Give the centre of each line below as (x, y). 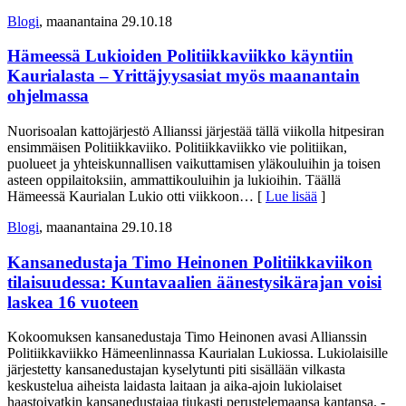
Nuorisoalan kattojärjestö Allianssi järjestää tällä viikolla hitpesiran (196, 131)
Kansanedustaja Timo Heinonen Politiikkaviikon (190, 262)
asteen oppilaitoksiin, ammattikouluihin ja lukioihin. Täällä (174, 180)
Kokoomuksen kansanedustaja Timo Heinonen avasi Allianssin (187, 337)
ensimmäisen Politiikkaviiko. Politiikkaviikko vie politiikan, (177, 147)
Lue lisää (291, 196)
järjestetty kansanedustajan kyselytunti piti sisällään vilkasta (176, 370)
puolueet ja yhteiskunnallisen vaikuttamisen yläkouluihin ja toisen (194, 164)
